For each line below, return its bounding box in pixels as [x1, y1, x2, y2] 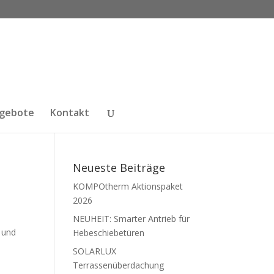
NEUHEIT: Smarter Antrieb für [73, 213, 190, 224]
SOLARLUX [73, 245, 117, 257]
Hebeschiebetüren [73, 227, 145, 239]
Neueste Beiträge [73, 160, 166, 175]
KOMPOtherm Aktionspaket [73, 180, 183, 192]
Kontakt [50, 106, 89, 119]
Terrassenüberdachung [73, 259, 165, 271]
